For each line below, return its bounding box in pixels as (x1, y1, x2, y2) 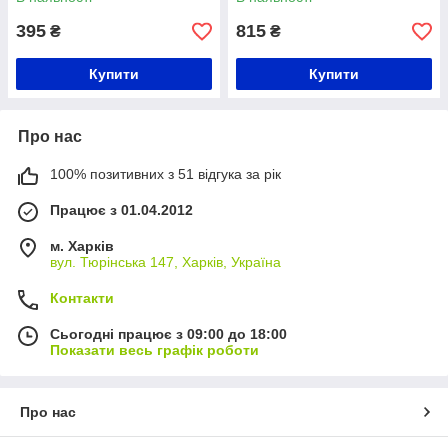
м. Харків (50, 238, 114, 254)
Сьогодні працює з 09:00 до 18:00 (50, 326, 287, 342)
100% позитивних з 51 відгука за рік (50, 166, 281, 182)
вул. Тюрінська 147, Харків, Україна (50, 254, 281, 270)
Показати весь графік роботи (50, 342, 259, 358)
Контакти (50, 290, 114, 306)
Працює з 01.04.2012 (50, 202, 193, 218)
